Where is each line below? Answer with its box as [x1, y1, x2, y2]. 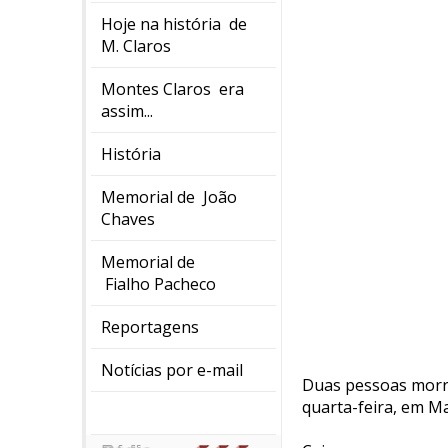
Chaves [101, 208, 155, 230]
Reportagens [101, 316, 199, 338]
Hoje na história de [101, 13, 247, 35]
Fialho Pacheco [101, 273, 216, 295]
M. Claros [101, 35, 171, 57]
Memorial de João [101, 186, 237, 208]
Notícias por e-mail [101, 359, 243, 381]
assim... [101, 100, 153, 122]
